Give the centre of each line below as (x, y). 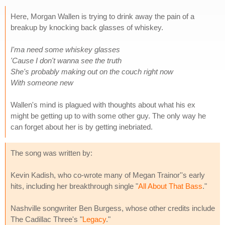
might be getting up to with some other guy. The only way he (108, 116)
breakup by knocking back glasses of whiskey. (87, 27)
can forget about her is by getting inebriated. (82, 127)
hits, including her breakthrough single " (74, 186)
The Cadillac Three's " (46, 219)
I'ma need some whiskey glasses (65, 49)
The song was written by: (51, 153)
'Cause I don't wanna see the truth (66, 60)
